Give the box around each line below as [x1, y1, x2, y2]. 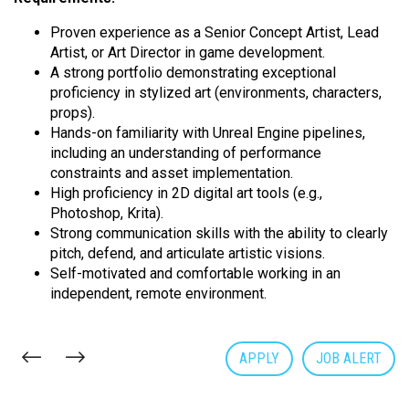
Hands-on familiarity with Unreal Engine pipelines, [50, 124, 365, 142]
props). [50, 104, 95, 122]
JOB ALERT [316, 350, 382, 368]
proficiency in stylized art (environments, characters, [50, 84, 382, 102]
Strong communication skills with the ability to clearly [50, 225, 388, 243]
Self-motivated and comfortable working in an [50, 265, 341, 283]
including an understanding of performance [50, 144, 321, 163]
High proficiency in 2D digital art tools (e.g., [50, 184, 322, 203]
